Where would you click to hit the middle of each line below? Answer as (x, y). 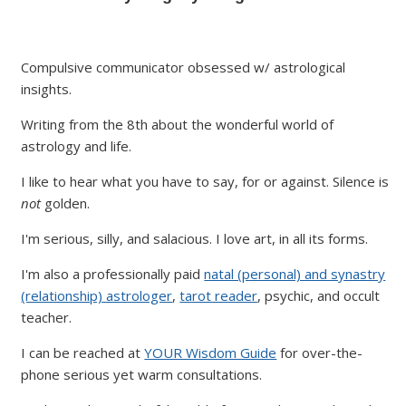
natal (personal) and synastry (295, 273)
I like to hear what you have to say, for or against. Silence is (205, 181)
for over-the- (320, 352)
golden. (66, 203)
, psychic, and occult (319, 295)
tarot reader (219, 295)
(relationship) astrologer (97, 295)
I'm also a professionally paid (113, 273)
